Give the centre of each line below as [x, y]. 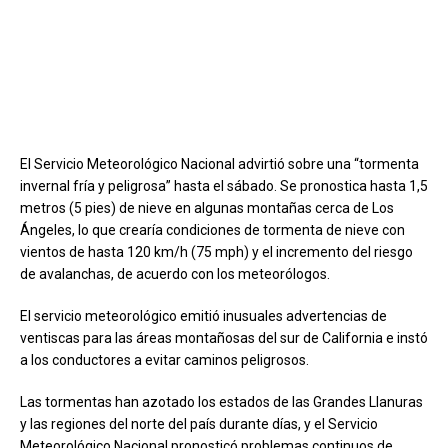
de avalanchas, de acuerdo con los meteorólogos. [175, 273]
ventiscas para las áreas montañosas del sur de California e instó [224, 337]
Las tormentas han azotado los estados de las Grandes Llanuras [221, 401]
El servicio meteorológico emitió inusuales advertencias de [203, 315]
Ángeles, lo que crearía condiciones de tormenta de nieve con [212, 229]
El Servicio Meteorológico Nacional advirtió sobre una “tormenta [219, 163]
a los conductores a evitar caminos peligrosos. [164, 359]
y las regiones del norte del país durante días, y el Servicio [199, 423]
